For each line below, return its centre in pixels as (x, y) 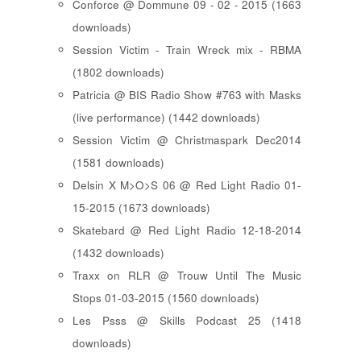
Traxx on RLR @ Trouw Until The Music (187, 276)
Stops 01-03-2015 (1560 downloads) (166, 298)
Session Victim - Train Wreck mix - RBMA (187, 50)
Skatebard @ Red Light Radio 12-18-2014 (187, 230)
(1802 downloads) (118, 73)
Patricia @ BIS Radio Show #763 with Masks (187, 95)
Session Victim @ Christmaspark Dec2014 (187, 140)
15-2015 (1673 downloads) (141, 208)
